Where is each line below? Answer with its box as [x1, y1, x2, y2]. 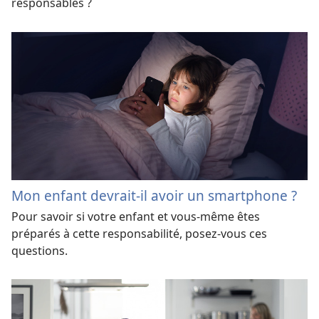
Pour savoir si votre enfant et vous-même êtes [11, 208, 260, 224]
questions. [11, 242, 68, 258]
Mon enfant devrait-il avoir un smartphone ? [11, 185, 297, 205]
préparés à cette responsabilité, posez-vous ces [11, 225, 267, 241]
